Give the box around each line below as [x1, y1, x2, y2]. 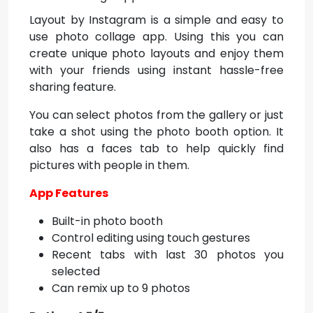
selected [52, 263, 100, 279]
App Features [29, 185, 108, 201]
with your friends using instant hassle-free [29, 62, 284, 78]
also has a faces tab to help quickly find [29, 140, 284, 156]
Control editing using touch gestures [52, 230, 250, 246]
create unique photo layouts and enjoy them [29, 45, 284, 61]
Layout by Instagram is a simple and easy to [29, 12, 284, 28]
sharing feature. [29, 79, 116, 95]
